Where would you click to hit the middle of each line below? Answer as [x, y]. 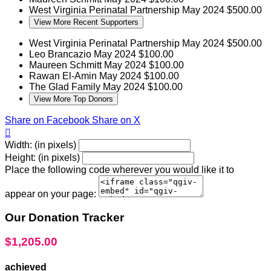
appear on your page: [51, 194]
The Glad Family [66, 87]
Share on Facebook [47, 120]
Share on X [116, 120]
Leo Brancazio [61, 54]
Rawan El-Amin [64, 76]
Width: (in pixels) [41, 145]
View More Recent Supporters [86, 22]
